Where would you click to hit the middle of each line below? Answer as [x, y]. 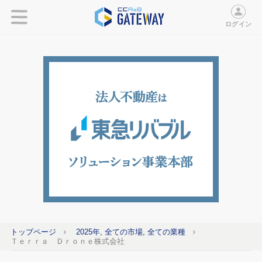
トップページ [33, 232]
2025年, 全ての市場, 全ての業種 [131, 232]
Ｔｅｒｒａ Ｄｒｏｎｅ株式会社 [67, 241]
